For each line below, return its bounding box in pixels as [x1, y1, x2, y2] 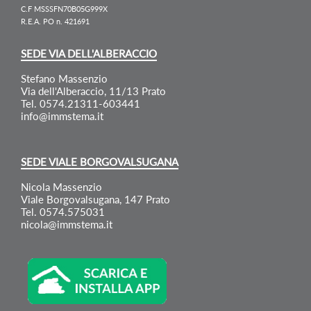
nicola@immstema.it [21, 217, 113, 230]
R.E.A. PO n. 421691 [21, 16, 90, 26]
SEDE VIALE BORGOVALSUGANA [21, 155, 179, 168]
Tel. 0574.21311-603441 [21, 96, 141, 110]
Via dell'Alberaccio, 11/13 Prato [21, 84, 167, 97]
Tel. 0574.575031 [21, 205, 106, 218]
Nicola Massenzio [21, 180, 103, 193]
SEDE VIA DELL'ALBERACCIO [21, 47, 158, 60]
